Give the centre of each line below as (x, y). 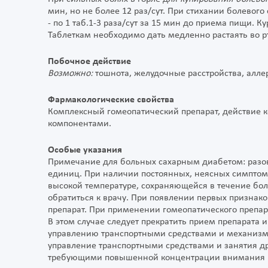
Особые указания (85, 150)
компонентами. (80, 124)
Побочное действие (89, 62)
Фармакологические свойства (111, 100)
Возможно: (70, 74)
